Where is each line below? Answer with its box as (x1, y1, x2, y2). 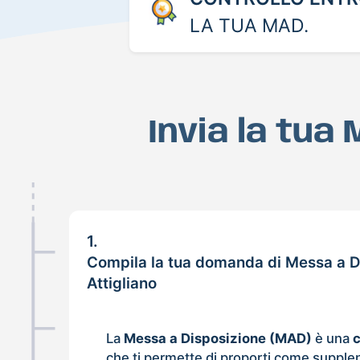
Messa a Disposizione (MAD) (124, 329, 313, 346)
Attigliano (87, 273, 157, 292)
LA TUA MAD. (189, 14, 309, 37)
